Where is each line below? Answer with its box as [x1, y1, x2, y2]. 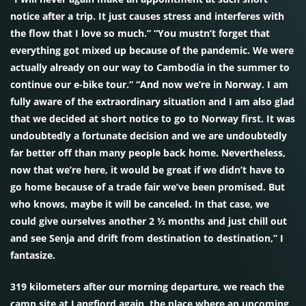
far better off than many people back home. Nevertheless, [10, 146, 286, 159]
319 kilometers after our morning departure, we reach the [10, 280, 284, 293]
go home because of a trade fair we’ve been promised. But [10, 180, 285, 193]
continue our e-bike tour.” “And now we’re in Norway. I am [10, 78, 288, 91]
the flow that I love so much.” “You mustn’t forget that [10, 27, 270, 40]
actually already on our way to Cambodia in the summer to [10, 61, 290, 74]
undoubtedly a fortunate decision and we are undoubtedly [10, 129, 287, 142]
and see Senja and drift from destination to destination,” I [10, 232, 283, 245]
